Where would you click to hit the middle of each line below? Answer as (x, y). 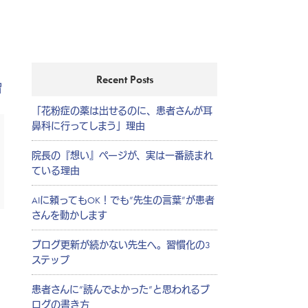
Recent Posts (124, 79)
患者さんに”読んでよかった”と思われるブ (121, 289)
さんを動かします (69, 215)
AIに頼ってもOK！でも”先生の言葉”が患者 (123, 200)
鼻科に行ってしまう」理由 (88, 126)
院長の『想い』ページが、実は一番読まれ (122, 155)
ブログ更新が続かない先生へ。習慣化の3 (121, 245)
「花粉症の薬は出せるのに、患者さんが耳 (122, 111)
